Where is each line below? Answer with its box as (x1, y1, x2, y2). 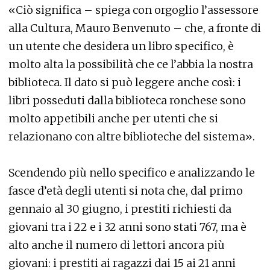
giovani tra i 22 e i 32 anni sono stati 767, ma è (8, 220, 246, 234)
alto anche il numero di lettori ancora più (8, 238, 225, 252)
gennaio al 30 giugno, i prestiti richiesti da (8, 202, 231, 216)
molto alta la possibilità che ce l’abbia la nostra (8, 57, 253, 71)
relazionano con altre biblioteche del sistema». (8, 130, 255, 143)
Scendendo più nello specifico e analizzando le (8, 166, 255, 180)
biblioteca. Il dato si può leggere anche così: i (8, 75, 241, 89)
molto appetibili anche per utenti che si (8, 111, 218, 125)
